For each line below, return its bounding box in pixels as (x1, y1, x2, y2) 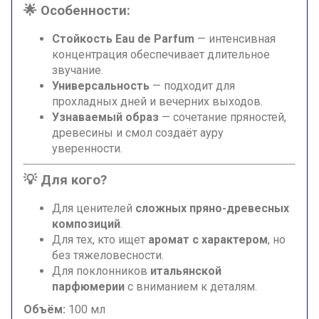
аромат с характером (148, 233, 268, 247)
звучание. (52, 63, 103, 78)
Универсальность (52, 79, 150, 93)
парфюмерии (52, 280, 125, 294)
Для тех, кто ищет (52, 233, 148, 247)
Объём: (23, 303, 66, 317)
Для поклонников (52, 264, 150, 278)
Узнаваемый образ (52, 110, 159, 125)
